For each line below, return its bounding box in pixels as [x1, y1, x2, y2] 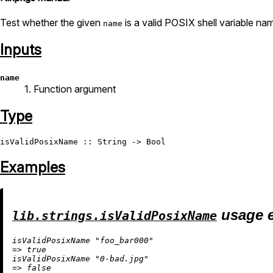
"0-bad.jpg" [95, 253, 149, 263]
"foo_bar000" [95, 235, 154, 245]
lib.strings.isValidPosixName [12, 208, 217, 223]
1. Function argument [24, 83, 116, 96]
